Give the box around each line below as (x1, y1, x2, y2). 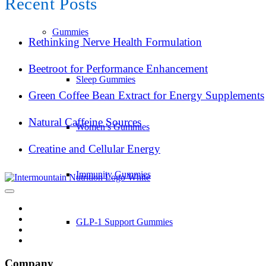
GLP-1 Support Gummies (76, 217, 173, 227)
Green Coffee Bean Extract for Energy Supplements (28, 88, 264, 102)
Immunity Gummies (76, 169, 151, 179)
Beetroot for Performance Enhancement (28, 62, 208, 75)
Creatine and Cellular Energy (28, 142, 160, 155)
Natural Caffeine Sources (28, 115, 141, 128)
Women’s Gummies (76, 122, 150, 132)
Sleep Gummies (76, 74, 135, 84)
